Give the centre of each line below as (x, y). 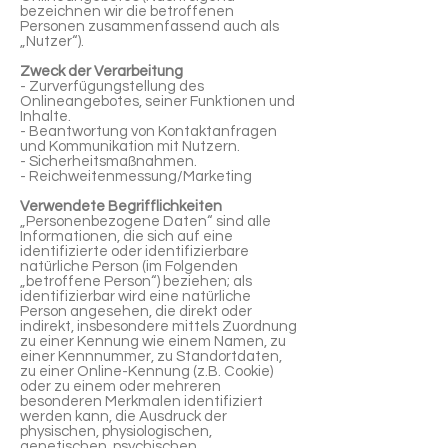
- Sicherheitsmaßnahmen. (108, 161)
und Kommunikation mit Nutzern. (130, 146)
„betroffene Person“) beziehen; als (136, 281)
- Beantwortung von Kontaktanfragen (148, 131)
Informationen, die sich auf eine (126, 236)
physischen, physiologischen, (116, 431)
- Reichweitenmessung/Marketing (136, 176)
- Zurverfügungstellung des (112, 86)
